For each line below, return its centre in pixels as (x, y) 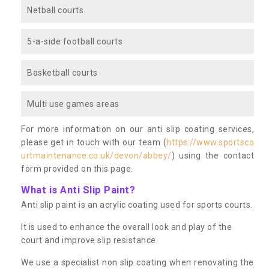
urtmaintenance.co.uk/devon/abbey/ (96, 155)
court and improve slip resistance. (89, 240)
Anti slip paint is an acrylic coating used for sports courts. (137, 204)
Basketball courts (62, 72)
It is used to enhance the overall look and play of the (126, 227)
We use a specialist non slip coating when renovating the (138, 262)
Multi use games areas (73, 104)
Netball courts (55, 10)
